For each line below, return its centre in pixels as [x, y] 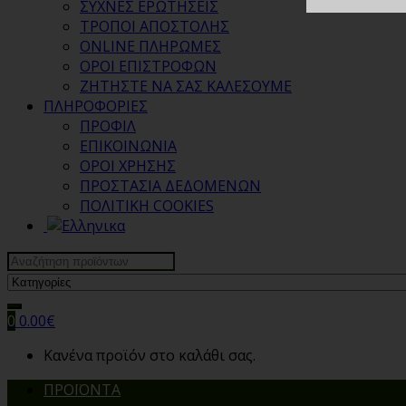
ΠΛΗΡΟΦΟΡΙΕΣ [96, 106]
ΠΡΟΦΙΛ [108, 126]
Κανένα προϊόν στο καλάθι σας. [150, 356]
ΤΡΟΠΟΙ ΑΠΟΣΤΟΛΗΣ [155, 27]
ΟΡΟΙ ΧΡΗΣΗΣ [128, 166]
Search [29, 260]
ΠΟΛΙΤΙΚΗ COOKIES [147, 206]
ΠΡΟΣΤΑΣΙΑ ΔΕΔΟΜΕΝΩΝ [170, 186]
